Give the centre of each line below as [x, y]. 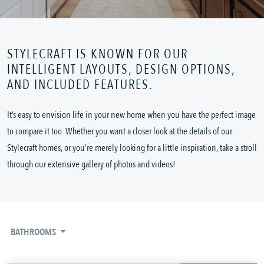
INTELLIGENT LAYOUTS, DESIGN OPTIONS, [121, 70]
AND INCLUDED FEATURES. [80, 85]
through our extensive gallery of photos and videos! [91, 165]
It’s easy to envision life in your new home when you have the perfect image [131, 115]
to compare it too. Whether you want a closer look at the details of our [120, 132]
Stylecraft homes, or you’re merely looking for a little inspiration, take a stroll [132, 148]
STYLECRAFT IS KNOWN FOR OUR [98, 55]
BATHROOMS [34, 232]
